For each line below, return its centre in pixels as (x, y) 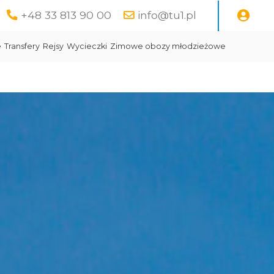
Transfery (22, 46)
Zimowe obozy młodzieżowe (168, 46)
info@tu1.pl (167, 15)
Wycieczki (87, 46)
